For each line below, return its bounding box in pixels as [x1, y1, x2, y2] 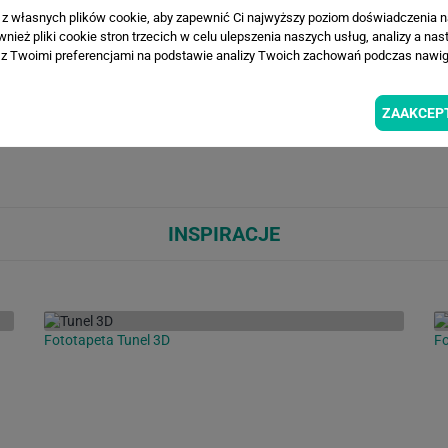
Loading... [32, 121, 96, 138]
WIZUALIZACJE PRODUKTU [100, 31, 348, 56]
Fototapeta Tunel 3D [43, 331, 170, 348]
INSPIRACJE [168, 221, 280, 246]
